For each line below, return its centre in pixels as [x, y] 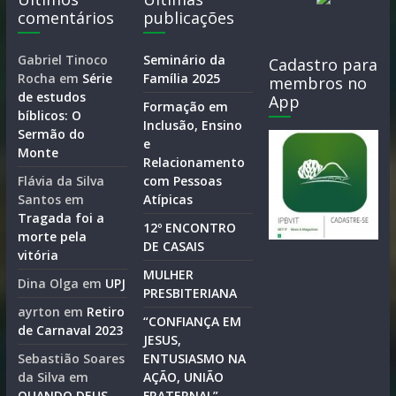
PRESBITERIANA [190, 293]
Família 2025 [182, 79]
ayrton [38, 312]
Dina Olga [48, 284]
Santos [39, 200]
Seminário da [185, 60]
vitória [38, 255]
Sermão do [51, 134]
